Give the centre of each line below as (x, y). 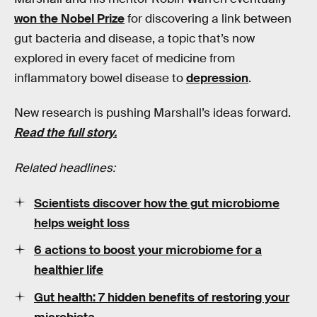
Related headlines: (65, 168)
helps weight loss (82, 223)
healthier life (69, 270)
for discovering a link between (208, 18)
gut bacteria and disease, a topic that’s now (134, 38)
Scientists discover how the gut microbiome (157, 203)
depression (217, 78)
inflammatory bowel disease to (100, 78)
